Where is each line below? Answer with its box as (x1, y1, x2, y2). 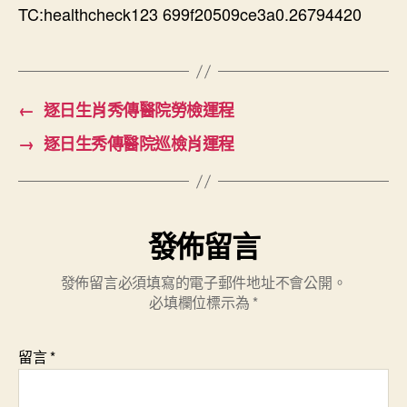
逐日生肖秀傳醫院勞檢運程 (43, 98, 234, 122)
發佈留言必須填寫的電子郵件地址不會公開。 (60, 272, 347, 293)
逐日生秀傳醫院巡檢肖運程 (43, 132, 234, 155)
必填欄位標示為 (149, 292, 253, 313)
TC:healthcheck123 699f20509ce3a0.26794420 (18, 2, 362, 25)
